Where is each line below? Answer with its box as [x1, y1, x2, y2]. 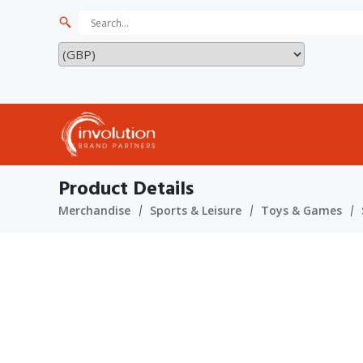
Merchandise [58, 203, 130, 218]
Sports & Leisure [150, 203, 241, 218]
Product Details [58, 173, 194, 204]
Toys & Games [261, 203, 342, 218]
